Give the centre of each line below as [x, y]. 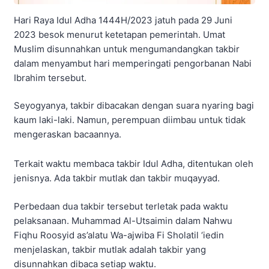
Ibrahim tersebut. [50, 77]
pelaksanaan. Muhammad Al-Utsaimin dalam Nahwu [123, 220]
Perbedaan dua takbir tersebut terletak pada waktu [121, 206]
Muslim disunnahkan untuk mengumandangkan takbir [127, 49]
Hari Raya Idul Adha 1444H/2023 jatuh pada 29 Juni [123, 20]
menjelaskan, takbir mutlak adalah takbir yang [110, 249]
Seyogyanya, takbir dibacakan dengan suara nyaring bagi [134, 106]
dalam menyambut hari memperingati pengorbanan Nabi [133, 63]
